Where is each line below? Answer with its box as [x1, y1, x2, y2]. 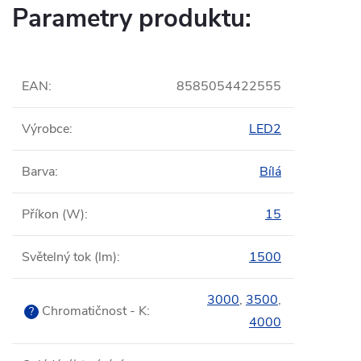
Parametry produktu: [12, 2, 251, 35]
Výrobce [22, 120, 69, 138]
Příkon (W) [22, 205, 85, 223]
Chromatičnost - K [39, 302, 147, 320]
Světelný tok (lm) [22, 248, 117, 266]
